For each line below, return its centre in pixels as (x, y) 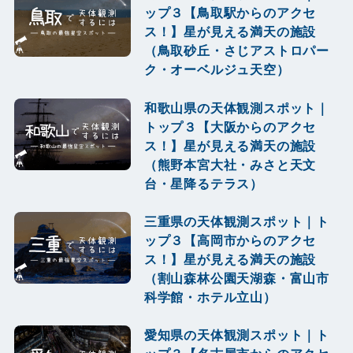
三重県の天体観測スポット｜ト (237, 221)
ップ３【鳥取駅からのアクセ (230, 13)
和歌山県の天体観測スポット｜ (237, 108)
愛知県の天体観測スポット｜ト (237, 334)
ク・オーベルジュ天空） (217, 70)
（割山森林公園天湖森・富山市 (237, 278)
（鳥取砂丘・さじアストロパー (237, 51)
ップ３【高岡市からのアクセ (230, 240)
